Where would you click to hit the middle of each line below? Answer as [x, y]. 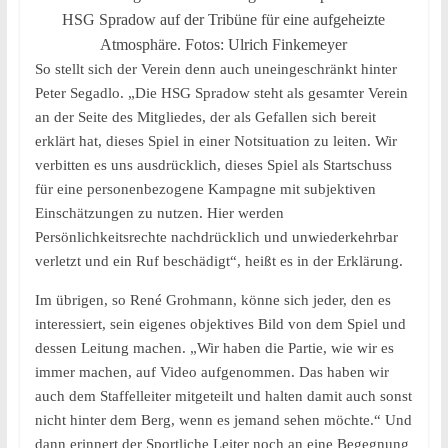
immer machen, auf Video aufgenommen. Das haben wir [211, 372]
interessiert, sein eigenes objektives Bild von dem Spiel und [220, 324]
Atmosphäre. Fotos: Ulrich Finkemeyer [224, 44]
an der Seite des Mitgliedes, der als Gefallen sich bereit [205, 117]
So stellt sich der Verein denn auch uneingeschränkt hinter [215, 69]
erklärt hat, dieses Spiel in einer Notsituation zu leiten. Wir [215, 141]
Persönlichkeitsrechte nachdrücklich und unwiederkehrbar [216, 237]
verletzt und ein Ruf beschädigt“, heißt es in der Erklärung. [218, 261]
